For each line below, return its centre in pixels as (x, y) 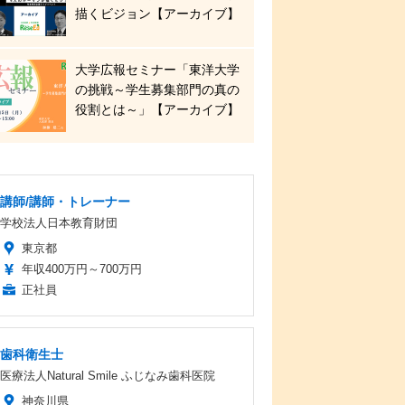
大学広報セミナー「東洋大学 (157, 70)
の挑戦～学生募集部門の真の (157, 89)
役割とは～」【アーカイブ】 (157, 109)
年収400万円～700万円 (82, 269)
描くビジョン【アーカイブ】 (157, 14)
